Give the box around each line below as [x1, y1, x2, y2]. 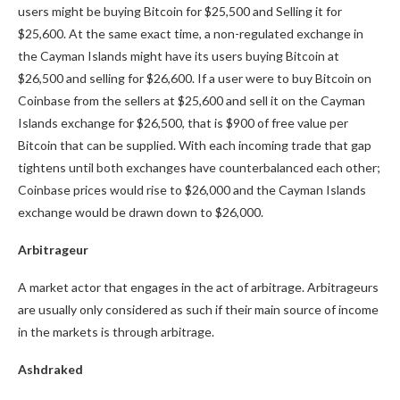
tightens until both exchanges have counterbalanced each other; [18, 160, 380, 175]
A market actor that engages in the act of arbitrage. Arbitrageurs [18, 279, 379, 295]
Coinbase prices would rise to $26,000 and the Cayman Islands [18, 182, 366, 197]
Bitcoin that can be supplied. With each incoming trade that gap [18, 137, 371, 153]
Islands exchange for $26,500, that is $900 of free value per [18, 115, 348, 130]
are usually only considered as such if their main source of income [18, 302, 379, 317]
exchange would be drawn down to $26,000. [18, 204, 263, 220]
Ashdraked [18, 362, 83, 377]
